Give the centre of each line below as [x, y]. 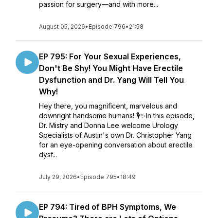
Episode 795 [99, 177]
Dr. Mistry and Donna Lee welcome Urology [109, 125]
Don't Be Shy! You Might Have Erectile [111, 68]
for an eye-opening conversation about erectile [116, 145]
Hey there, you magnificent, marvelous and [108, 106]
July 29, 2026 [58, 177]
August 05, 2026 [62, 27]
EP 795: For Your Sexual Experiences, [110, 56]
